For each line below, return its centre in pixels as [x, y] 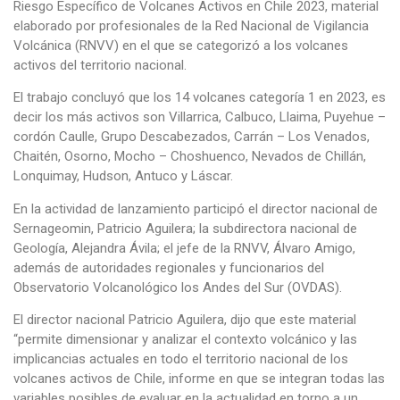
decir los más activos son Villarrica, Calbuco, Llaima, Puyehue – [200, 117]
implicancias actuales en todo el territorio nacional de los [181, 359]
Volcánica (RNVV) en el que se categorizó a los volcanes [181, 46]
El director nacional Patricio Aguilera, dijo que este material [185, 320]
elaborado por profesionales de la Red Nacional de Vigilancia [191, 26]
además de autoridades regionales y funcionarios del [169, 267]
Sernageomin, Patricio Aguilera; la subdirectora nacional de [185, 228]
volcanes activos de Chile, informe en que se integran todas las [199, 379]
